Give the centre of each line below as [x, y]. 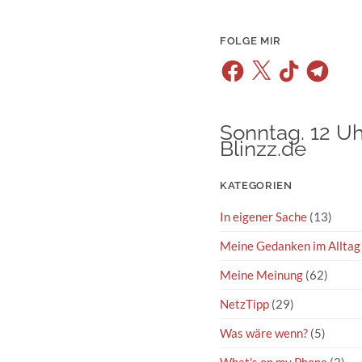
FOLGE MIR [250, 41]
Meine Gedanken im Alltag [290, 246]
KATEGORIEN [256, 186]
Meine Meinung [261, 275]
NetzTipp [244, 304]
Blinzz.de [263, 149]
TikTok [293, 63]
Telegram [328, 63]
